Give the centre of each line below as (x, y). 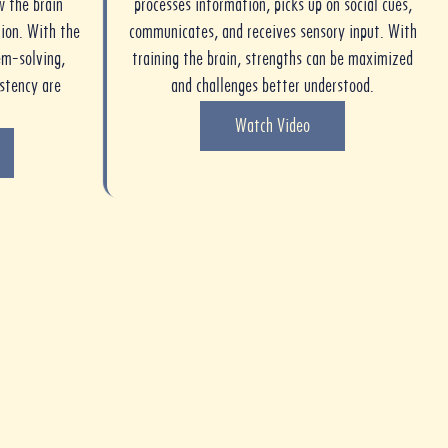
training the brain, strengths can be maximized (272, 58)
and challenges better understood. (272, 85)
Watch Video (272, 125)
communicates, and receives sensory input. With (272, 31)
